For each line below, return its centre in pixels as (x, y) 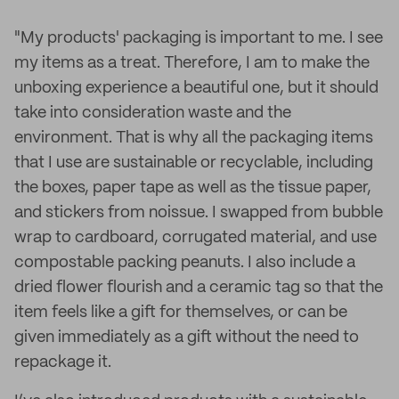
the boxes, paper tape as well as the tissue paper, (193, 188)
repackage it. (63, 362)
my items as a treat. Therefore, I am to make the (192, 63)
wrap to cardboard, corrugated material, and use (195, 238)
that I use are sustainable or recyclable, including (194, 163)
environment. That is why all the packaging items (194, 138)
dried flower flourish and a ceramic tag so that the (199, 288)
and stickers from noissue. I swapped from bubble (199, 213)
